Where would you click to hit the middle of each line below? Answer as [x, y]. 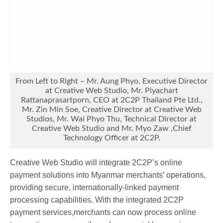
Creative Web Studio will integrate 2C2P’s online [96, 162]
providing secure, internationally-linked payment [94, 187]
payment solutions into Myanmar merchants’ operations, [108, 175]
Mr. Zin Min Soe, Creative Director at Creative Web [111, 109]
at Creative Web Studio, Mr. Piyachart [111, 90]
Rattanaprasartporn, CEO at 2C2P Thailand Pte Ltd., [111, 100]
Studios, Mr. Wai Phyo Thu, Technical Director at [111, 119]
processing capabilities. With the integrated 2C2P [97, 200]
